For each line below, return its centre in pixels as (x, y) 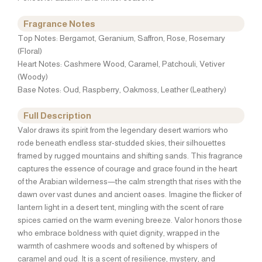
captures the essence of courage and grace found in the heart (127, 168)
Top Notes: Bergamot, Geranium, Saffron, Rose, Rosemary (121, 38)
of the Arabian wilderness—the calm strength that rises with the (130, 181)
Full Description (57, 116)
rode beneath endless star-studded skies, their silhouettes (122, 143)
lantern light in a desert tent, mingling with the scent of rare (121, 207)
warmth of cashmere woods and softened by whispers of (117, 246)
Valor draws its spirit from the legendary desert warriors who (123, 130)
